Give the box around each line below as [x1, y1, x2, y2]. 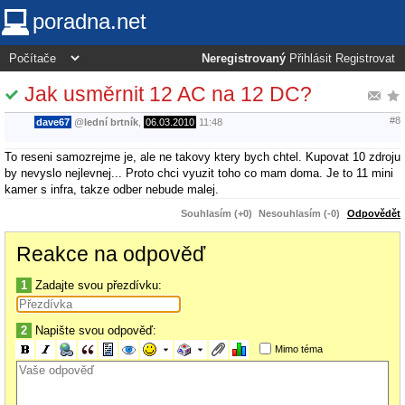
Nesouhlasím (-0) [259, 207, 340, 219]
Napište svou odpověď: [32, 323, 156, 337]
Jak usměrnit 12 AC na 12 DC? [24, 81, 312, 106]
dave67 [36, 117, 70, 128]
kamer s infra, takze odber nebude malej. [5, 182, 219, 196]
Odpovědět [347, 207, 400, 219]
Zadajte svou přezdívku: [32, 278, 162, 292]
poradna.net [33, 9, 146, 33]
